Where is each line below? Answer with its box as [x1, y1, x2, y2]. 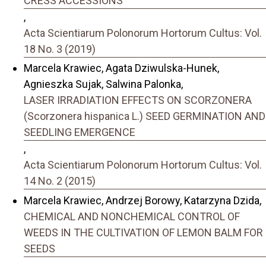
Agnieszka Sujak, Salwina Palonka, [24, 78, 183, 91]
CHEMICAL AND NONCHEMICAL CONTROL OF [24, 210, 240, 223]
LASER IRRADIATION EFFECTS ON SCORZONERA [24, 94, 252, 107]
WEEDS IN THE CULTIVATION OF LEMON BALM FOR [24, 226, 263, 239]
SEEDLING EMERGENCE [24, 126, 135, 139]
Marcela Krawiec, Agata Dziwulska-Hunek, [24, 62, 219, 75]
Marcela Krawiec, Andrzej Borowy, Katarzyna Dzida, [24, 194, 261, 207]
